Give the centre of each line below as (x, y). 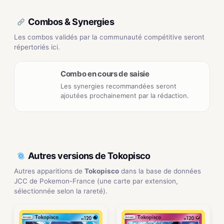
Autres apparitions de (49, 171)
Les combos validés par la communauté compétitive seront (109, 37)
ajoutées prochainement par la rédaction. (125, 95)
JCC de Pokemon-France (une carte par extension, (96, 181)
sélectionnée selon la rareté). (61, 191)
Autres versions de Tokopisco (89, 156)
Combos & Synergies (71, 22)
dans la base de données (160, 171)
